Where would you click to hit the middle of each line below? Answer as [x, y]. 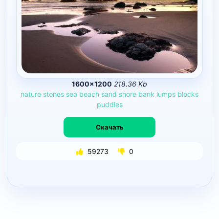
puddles [109, 105]
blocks [188, 94]
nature [31, 94]
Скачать [109, 127]
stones [54, 94]
